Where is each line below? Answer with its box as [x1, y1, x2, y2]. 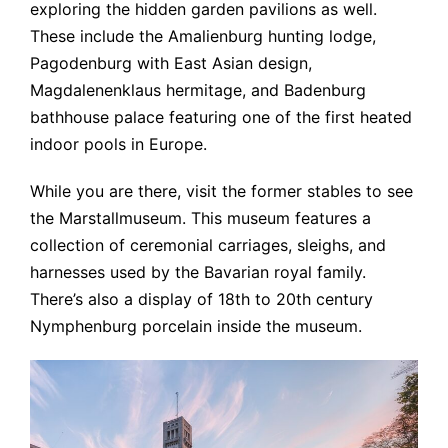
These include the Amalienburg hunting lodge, [30, 25, 376, 46]
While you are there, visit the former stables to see [30, 180, 413, 201]
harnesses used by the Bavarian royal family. [30, 261, 366, 282]
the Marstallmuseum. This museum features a [30, 207, 371, 228]
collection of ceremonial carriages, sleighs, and [30, 234, 386, 255]
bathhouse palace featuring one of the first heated [30, 106, 412, 127]
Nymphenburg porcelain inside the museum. [30, 315, 362, 336]
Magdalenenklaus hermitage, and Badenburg [30, 79, 366, 100]
